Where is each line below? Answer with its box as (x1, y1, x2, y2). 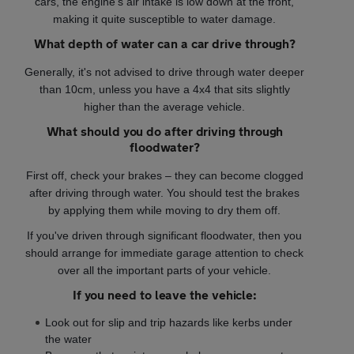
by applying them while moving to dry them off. (48, 203, 281, 217)
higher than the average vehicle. (84, 100, 246, 113)
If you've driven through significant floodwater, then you (27, 228, 303, 242)
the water (45, 332, 92, 345)
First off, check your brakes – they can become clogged (25, 168, 303, 182)
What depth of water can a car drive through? (33, 35, 296, 51)
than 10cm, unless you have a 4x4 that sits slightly (39, 82, 290, 96)
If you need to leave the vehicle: (72, 286, 258, 302)
